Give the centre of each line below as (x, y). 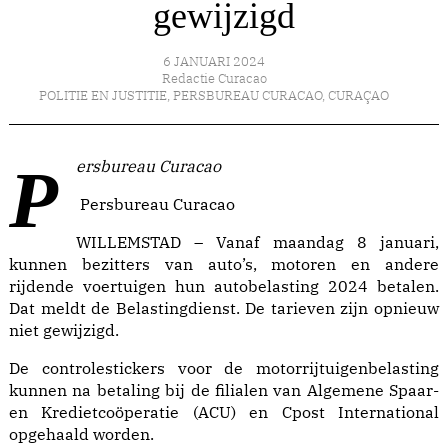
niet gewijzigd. (64, 330)
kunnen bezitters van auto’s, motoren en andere (224, 264)
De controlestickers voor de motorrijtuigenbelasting (224, 368)
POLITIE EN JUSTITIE (103, 96)
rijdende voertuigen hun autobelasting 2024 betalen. (224, 286)
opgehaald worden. (81, 434)
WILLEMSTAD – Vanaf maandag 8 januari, (257, 242)
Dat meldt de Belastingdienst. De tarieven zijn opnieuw (224, 308)
